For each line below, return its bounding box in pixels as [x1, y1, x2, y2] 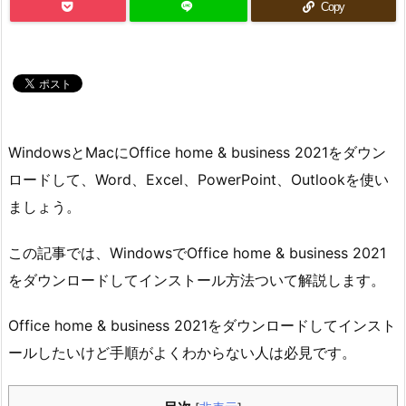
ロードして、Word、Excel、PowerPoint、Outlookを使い [8, 169, 389, 188]
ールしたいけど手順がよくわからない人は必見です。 [8, 343, 356, 362]
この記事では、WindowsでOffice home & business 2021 [8, 243, 386, 262]
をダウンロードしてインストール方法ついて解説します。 [8, 270, 385, 289]
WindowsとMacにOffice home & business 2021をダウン [8, 142, 386, 161]
